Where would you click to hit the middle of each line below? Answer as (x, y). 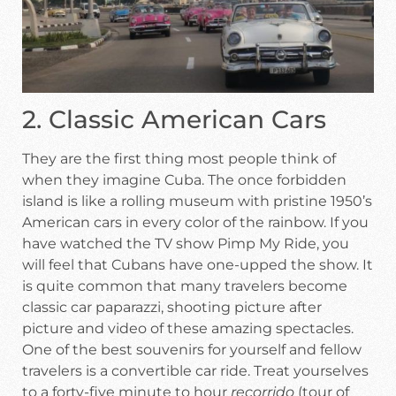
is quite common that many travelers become (185, 286)
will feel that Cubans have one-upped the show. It (198, 265)
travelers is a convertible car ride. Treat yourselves (195, 371)
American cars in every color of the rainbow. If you (195, 223)
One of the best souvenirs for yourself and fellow (192, 350)
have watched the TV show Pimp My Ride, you (186, 244)
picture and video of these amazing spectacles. (188, 329)
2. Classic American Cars (174, 120)
